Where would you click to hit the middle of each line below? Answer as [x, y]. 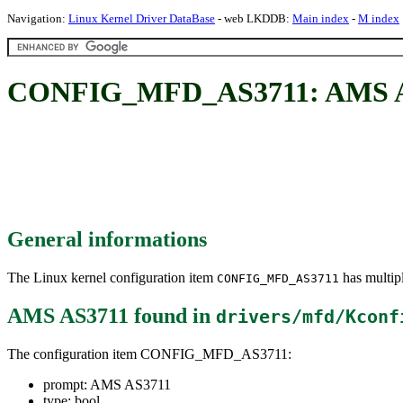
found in [172, 315]
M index [379, 18]
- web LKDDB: [254, 18]
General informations [107, 239]
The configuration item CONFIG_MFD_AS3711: [149, 354]
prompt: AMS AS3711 [107, 384]
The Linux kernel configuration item [112, 277]
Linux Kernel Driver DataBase [142, 18]
